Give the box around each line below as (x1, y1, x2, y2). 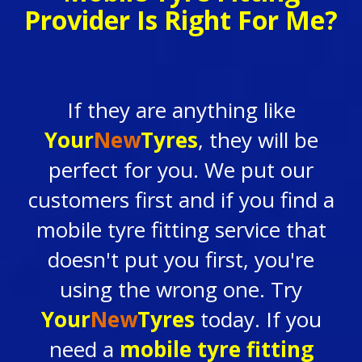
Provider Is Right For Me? (24, 2, 338, 37)
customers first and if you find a (27, 185, 335, 214)
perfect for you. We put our (48, 155, 314, 184)
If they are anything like (66, 95, 296, 124)
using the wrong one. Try (60, 275, 302, 304)
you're (255, 245, 314, 274)
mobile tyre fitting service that (36, 215, 326, 244)
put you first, (119, 245, 255, 274)
